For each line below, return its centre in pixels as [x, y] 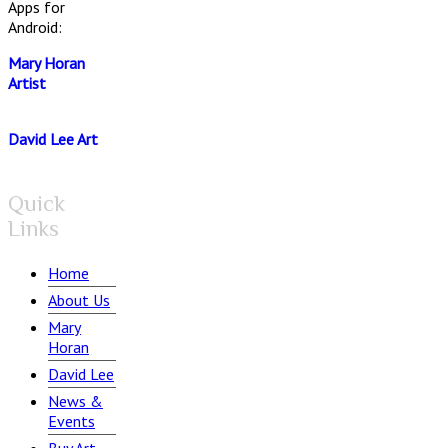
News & [75, 400]
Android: [35, 26]
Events [71, 420]
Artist [27, 82]
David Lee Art [53, 138]
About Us [79, 299]
